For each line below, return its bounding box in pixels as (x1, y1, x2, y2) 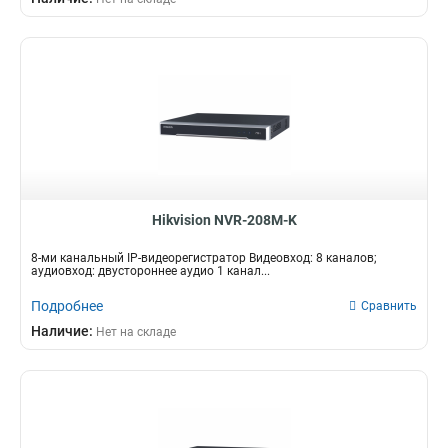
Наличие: (31, 323, 96, 339)
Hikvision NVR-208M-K (151, 212, 297, 228)
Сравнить (361, 299, 417, 313)
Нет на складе (96, 325, 176, 339)
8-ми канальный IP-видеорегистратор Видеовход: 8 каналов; (31, 251, 377, 265)
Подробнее (31, 298, 103, 314)
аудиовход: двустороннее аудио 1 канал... (31, 264, 270, 278)
